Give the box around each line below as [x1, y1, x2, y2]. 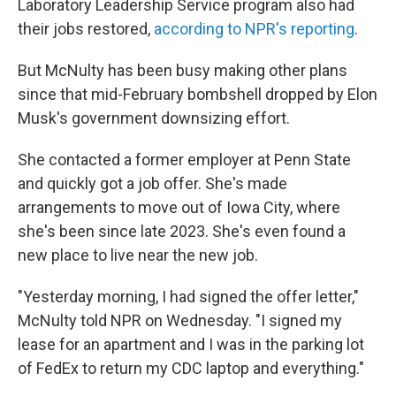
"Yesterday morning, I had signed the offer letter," [18, 287, 359, 306]
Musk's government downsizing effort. [18, 109, 290, 127]
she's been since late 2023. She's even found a [18, 222, 346, 240]
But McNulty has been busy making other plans [18, 61, 347, 80]
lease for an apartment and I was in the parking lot [18, 335, 364, 354]
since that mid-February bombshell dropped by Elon [18, 85, 377, 103]
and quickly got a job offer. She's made [18, 174, 287, 193]
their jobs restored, [18, 19, 154, 38]
